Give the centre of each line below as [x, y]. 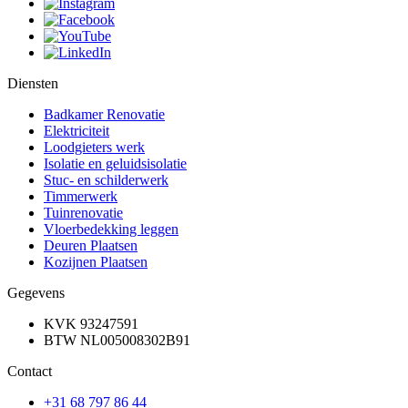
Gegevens [36, 292]
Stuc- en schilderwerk [106, 179]
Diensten [33, 83]
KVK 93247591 [91, 323]
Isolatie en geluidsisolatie [115, 163]
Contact [30, 371]
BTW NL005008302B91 [117, 340]
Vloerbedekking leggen [111, 229]
